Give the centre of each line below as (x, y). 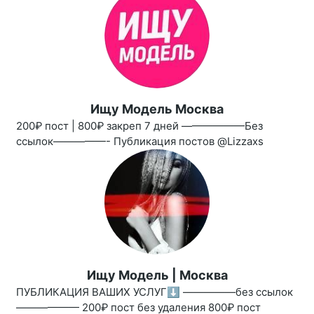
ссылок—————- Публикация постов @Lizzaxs (140, 142)
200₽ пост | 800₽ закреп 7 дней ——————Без (139, 126)
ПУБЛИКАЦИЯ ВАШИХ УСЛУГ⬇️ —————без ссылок (155, 292)
